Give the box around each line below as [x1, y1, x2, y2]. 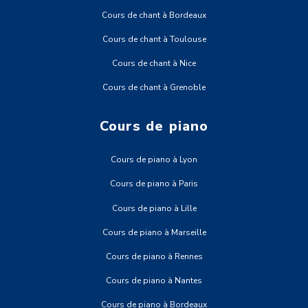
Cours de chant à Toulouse [102, 33, 206, 45]
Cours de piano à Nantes [106, 275, 202, 287]
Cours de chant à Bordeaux [102, 9, 206, 21]
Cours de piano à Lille [111, 202, 197, 214]
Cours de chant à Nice [112, 57, 196, 69]
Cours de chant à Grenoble [102, 82, 206, 93]
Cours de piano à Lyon [111, 154, 197, 166]
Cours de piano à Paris [110, 178, 198, 190]
